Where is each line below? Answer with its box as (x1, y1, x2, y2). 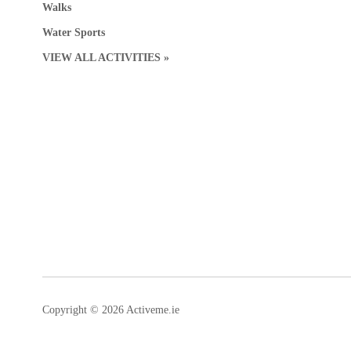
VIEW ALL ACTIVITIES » (42, 52, 169, 64)
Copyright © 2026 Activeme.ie (42, 304, 179, 317)
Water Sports (42, 27, 105, 39)
